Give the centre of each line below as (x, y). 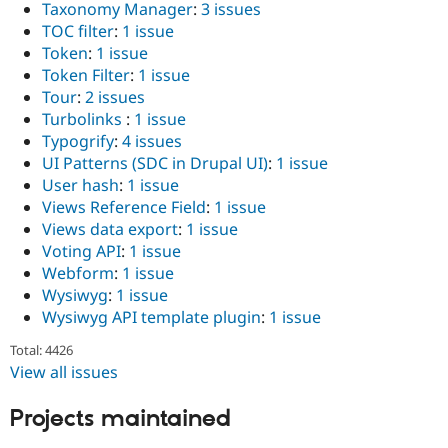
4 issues (152, 141)
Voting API (81, 251)
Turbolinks (84, 119)
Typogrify (78, 141)
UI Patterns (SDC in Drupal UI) (155, 163)
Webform (78, 273)
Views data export (110, 229)
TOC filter (78, 31)
